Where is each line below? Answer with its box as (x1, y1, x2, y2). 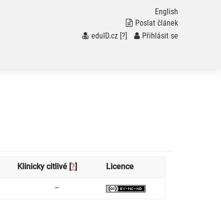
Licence (106, 162, 134, 172)
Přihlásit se (142, 31, 178, 40)
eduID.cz (91, 31, 118, 40)
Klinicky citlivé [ (17, 162, 71, 172)
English (154, 7, 178, 16)
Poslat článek (135, 18, 178, 28)
